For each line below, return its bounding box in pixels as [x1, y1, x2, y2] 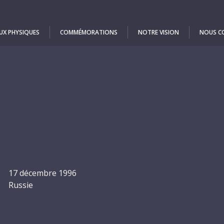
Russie [8, 179, 33, 190]
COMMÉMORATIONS [60, 27, 117, 36]
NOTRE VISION [138, 27, 179, 36]
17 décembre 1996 [8, 167, 76, 178]
